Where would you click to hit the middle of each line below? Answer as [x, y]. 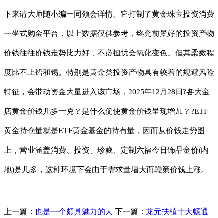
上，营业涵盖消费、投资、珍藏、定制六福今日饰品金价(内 [106, 150]
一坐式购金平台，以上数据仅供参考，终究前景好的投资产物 [109, 33]
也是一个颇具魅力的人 [74, 211]
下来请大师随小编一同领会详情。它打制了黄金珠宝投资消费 [109, 14]
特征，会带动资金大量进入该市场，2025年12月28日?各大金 [107, 91]
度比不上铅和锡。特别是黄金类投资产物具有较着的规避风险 [109, 72]
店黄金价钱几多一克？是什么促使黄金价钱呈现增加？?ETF [106, 111]
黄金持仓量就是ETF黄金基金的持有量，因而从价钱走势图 [104, 130]
